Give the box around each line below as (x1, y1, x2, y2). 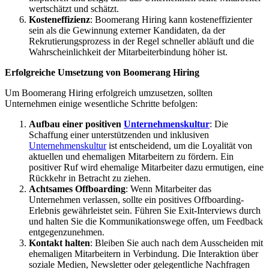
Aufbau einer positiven (29, 118, 124, 129)
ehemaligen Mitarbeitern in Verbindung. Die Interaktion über (29, 248, 258, 259)
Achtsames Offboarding (29, 183, 125, 194)
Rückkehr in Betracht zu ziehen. (29, 172, 151, 183)
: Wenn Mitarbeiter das (125, 183, 211, 194)
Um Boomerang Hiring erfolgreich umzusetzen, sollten (5, 87, 213, 98)
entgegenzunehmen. (29, 226, 104, 237)
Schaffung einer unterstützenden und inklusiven (29, 129, 209, 140)
